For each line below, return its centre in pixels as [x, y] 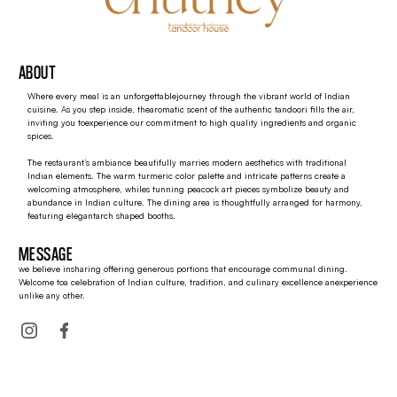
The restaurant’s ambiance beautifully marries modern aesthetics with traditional [187, 163]
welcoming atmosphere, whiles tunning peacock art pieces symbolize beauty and [188, 189]
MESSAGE [46, 253]
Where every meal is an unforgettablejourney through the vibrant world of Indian [189, 96]
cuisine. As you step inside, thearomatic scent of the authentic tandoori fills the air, [191, 109]
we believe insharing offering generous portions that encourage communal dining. [183, 269]
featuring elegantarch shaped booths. [101, 216]
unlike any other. [52, 296]
